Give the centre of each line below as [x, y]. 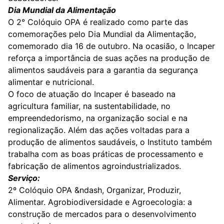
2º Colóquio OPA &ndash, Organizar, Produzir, [94, 190]
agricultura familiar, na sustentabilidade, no [89, 106]
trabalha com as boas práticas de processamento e [105, 154]
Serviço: [24, 178]
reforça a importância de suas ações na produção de [109, 58]
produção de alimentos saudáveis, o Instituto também [110, 142]
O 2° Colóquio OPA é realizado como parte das [98, 22]
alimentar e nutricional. [51, 82]
